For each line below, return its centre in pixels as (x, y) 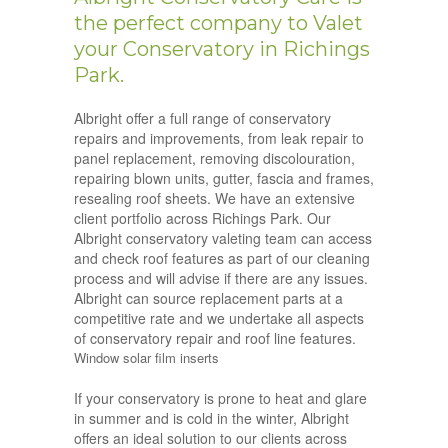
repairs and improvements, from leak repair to (219, 138)
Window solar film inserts (146, 358)
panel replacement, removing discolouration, (214, 158)
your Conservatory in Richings (222, 49)
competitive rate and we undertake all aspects (219, 318)
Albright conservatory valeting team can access (223, 238)
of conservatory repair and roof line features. (215, 338)
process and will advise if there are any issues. (221, 278)
